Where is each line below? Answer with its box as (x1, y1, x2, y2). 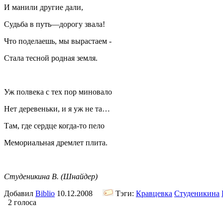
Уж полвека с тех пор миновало (4, 87, 112, 96)
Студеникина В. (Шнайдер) (4, 172, 98, 181)
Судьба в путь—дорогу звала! (4, 19, 105, 28)
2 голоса (4, 198, 36, 207)
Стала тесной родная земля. (4, 53, 98, 62)
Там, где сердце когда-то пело (4, 121, 105, 130)
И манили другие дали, (4, 2, 83, 11)
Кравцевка (136, 189, 172, 198)
